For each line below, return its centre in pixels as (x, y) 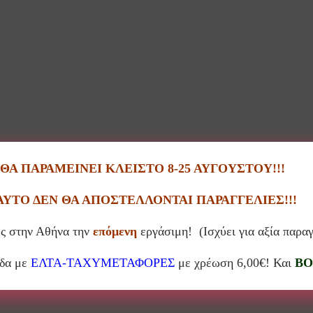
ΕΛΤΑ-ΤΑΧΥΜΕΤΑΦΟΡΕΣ (102, 262)
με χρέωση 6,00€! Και (234, 262)
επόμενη (115, 231)
